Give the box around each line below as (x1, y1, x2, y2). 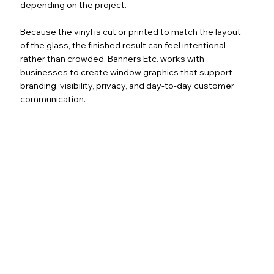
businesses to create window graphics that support (20, 66, 233, 78)
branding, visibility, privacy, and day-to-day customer (20, 80, 235, 91)
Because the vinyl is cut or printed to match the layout (20, 26, 242, 37)
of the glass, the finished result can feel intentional (20, 39, 226, 51)
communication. (20, 93, 86, 105)
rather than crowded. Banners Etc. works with (20, 53, 205, 64)
